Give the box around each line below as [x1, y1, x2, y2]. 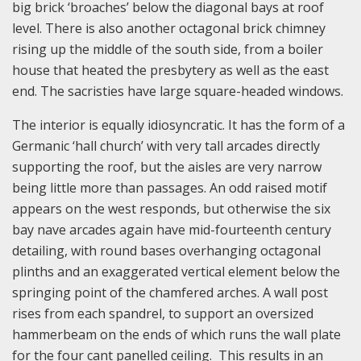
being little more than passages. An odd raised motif [12, 178, 327, 197]
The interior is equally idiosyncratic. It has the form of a [12, 115, 345, 134]
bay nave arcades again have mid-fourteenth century [12, 220, 331, 239]
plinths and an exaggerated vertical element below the [12, 262, 340, 280]
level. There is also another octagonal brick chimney [12, 19, 326, 37]
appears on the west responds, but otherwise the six [12, 199, 330, 218]
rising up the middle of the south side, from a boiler [12, 39, 323, 58]
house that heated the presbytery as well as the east [12, 60, 329, 79]
